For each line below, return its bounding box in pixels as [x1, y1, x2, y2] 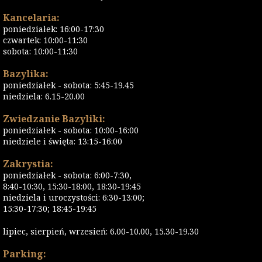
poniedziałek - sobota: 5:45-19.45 [3, 80, 134, 91]
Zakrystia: [3, 157, 53, 171]
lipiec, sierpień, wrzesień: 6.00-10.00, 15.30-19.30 [3, 226, 199, 237]
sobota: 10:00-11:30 [3, 46, 78, 57]
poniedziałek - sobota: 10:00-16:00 [3, 125, 139, 136]
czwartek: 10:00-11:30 [3, 35, 88, 46]
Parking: [3, 247, 46, 261]
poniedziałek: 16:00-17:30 [3, 23, 104, 35]
